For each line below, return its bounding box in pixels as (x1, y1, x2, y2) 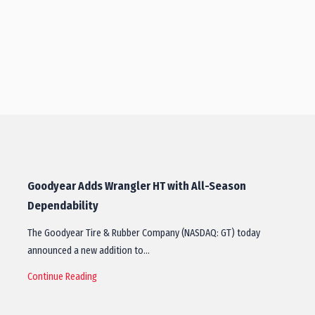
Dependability (27, 199, 98, 213)
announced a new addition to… (27, 245, 150, 257)
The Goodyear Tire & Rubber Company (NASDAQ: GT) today (27, 227, 260, 240)
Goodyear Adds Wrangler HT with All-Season (27, 179, 246, 193)
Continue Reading (27, 271, 97, 283)
